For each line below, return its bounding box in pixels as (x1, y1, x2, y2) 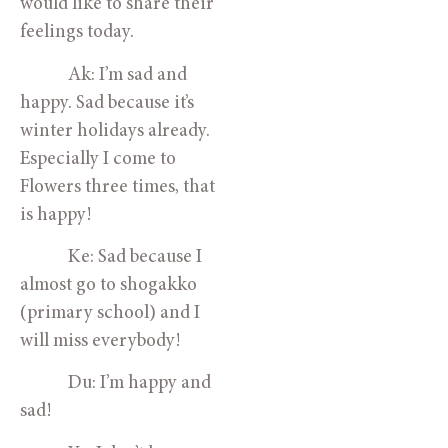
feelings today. (20, 23, 134, 43)
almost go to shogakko (20, 275, 197, 295)
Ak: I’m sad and (20, 65, 187, 85)
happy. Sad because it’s (20, 93, 194, 113)
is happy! (20, 205, 92, 225)
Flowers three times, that (20, 177, 215, 197)
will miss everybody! (20, 331, 181, 351)
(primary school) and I (20, 303, 200, 323)
